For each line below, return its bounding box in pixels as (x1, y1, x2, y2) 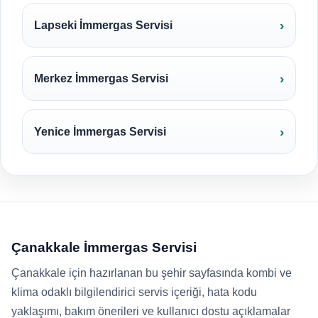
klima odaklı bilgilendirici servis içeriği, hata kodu (11, 286, 257, 298)
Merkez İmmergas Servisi (34, 72, 168, 84)
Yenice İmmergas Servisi (34, 126, 166, 138)
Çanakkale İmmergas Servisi (11, 240, 197, 255)
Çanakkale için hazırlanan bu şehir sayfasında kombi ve (11, 267, 292, 279)
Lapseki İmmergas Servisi (34, 19, 172, 31)
